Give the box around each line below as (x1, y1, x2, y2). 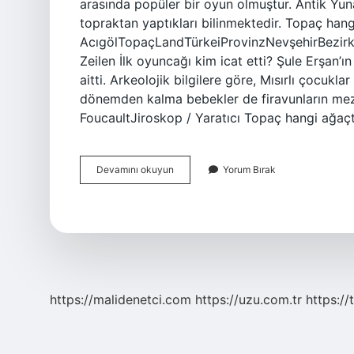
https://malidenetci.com (50, 292, 191, 307)
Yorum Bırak (223, 164, 276, 175)
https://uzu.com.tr (195, 292, 302, 307)
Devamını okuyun (96, 164, 174, 175)
